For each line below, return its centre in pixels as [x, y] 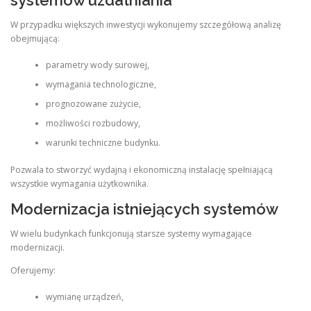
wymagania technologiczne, [101, 85]
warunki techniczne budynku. [103, 143]
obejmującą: [35, 38]
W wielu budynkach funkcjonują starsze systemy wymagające [131, 233]
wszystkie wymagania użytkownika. [79, 183]
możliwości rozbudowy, [93, 124]
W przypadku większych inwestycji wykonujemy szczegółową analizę [146, 24]
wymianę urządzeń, [84, 297]
